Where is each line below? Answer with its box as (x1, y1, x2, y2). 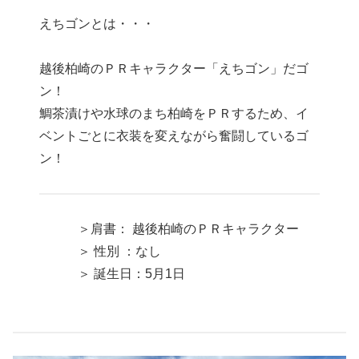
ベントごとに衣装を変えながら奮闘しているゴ (39, 129, 309, 143)
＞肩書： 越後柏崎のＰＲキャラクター (39, 221, 300, 236)
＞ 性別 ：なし (39, 244, 162, 258)
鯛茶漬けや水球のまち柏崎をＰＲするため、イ (39, 107, 309, 121)
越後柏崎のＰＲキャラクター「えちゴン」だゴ (39, 62, 309, 76)
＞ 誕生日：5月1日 (39, 266, 186, 280)
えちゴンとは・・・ (39, 16, 155, 30)
